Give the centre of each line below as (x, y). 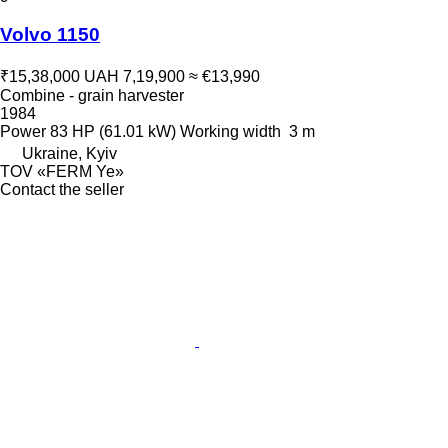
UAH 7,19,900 (134, 76)
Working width (230, 131)
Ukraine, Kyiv (69, 153)
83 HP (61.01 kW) (113, 131)
